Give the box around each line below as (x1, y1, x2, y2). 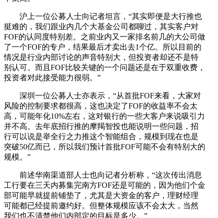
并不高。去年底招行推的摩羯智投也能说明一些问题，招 (4, 122, 199, 130)
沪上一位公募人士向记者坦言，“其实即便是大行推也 (4, 12, 202, 20)
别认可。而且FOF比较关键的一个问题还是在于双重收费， (4, 63, 205, 72)
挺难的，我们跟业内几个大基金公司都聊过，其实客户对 (4, 22, 199, 31)
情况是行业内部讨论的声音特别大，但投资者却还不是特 (4, 53, 199, 61)
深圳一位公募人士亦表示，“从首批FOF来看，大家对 (4, 91, 201, 100)
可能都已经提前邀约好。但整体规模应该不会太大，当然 (4, 201, 199, 210)
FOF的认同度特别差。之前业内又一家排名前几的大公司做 (4, 32, 205, 41)
